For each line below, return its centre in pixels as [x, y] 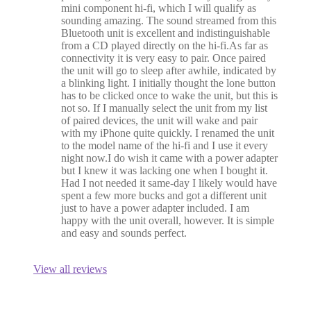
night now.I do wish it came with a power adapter [169, 158]
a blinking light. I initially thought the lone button [168, 83]
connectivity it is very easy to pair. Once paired [163, 58]
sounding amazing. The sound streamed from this [169, 21]
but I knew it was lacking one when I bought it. [165, 171]
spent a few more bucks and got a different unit [164, 196]
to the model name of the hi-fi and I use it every [165, 146]
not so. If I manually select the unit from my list [164, 108]
